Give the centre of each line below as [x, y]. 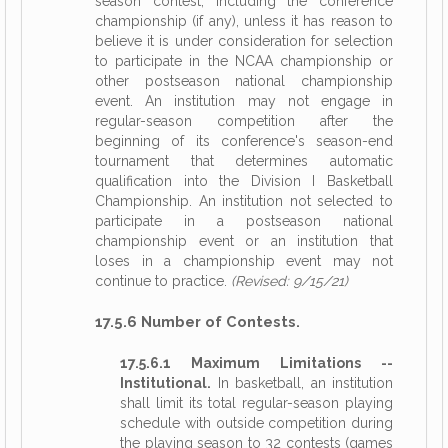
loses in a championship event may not [244, 261]
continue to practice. [163, 281]
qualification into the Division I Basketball [244, 181]
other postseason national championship [244, 81]
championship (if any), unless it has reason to [244, 21]
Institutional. [165, 383]
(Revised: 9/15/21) [289, 281]
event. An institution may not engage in [244, 101]
